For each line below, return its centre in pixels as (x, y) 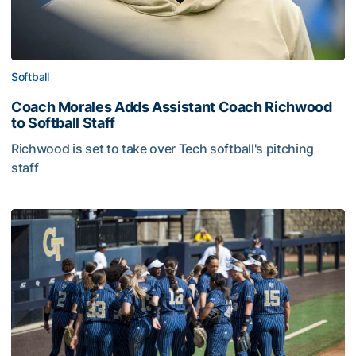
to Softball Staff (63, 123)
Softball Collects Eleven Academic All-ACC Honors (164, 218)
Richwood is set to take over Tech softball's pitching (163, 149)
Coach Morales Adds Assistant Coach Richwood (172, 107)
